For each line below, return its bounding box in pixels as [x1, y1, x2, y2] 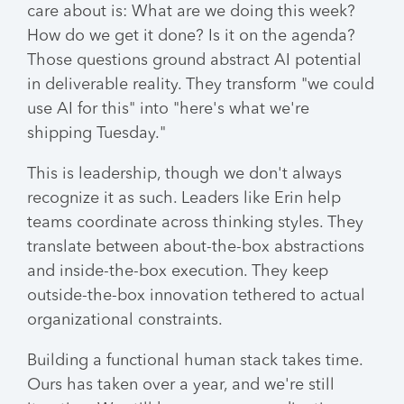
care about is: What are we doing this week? [27, 4, 355, 20]
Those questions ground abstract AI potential [27, 52, 362, 69]
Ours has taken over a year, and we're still [27, 377, 335, 393]
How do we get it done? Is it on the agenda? [27, 28, 355, 44]
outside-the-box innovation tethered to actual [27, 288, 365, 304]
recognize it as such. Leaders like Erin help [27, 190, 341, 207]
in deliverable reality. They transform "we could [27, 77, 374, 93]
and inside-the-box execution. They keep [27, 263, 328, 280]
